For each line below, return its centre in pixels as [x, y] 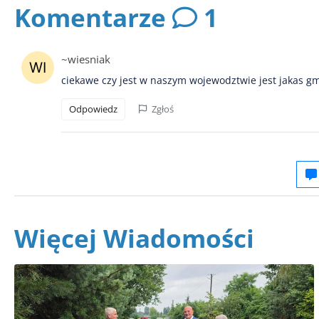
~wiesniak [86, 59]
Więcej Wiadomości [134, 238]
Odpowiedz [93, 109]
